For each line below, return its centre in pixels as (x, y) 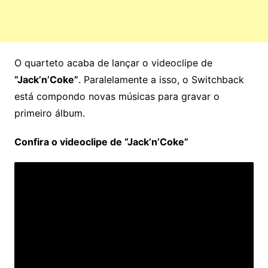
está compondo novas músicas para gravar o (117, 97)
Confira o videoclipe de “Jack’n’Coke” (101, 142)
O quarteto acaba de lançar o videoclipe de (113, 63)
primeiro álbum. (49, 113)
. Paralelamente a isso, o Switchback (161, 80)
